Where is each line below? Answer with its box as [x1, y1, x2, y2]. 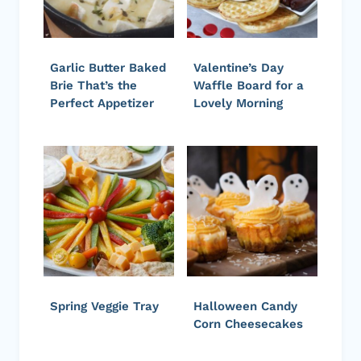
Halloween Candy [193, 299, 297, 314]
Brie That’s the [50, 78, 137, 93]
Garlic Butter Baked [50, 60, 166, 76]
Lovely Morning [193, 96, 283, 111]
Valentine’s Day [193, 60, 284, 76]
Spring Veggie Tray [50, 299, 159, 314]
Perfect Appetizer [50, 96, 154, 111]
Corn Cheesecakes [193, 317, 303, 332]
